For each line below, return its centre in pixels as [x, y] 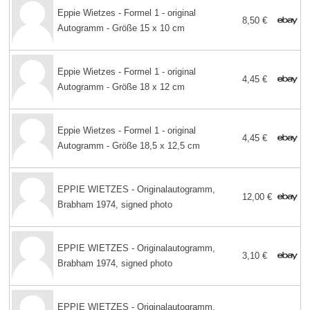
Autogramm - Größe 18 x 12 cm [121, 86]
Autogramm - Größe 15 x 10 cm [121, 28]
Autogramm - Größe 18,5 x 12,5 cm [129, 145]
